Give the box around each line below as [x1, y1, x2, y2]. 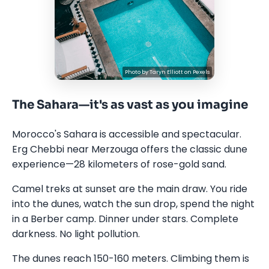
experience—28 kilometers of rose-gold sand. [12, 157, 226, 171]
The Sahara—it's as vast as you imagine [12, 97, 248, 112]
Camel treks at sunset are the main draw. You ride [12, 181, 247, 196]
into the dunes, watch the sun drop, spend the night [12, 196, 255, 211]
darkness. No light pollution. [12, 226, 140, 241]
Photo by [124, 68, 150, 76]
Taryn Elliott [149, 68, 183, 76]
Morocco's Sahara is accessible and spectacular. [12, 127, 241, 141]
